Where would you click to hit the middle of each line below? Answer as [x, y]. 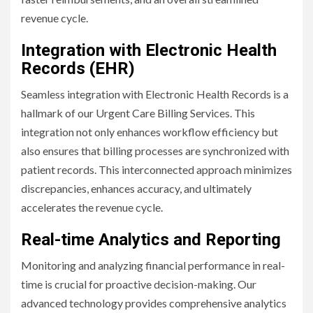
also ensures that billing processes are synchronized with [155, 150]
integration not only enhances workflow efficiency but [150, 131]
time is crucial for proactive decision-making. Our [139, 284]
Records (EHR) [78, 68]
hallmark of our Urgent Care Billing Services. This [138, 112]
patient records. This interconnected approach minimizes [156, 169]
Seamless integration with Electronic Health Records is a [155, 94]
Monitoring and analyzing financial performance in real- [153, 265]
